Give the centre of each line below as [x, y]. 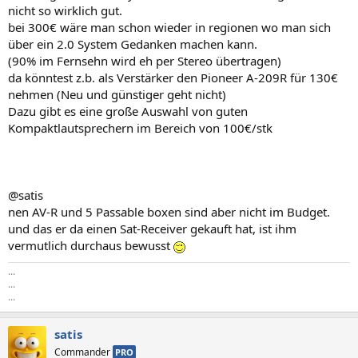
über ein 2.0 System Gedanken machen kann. [133, 44]
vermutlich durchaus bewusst [91, 245]
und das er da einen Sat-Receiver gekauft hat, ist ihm [152, 229]
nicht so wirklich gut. [65, 10]
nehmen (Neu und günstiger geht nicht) [117, 94]
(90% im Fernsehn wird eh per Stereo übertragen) [145, 61]
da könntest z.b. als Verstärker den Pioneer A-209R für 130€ [173, 78]
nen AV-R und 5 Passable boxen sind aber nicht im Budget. [169, 212]
